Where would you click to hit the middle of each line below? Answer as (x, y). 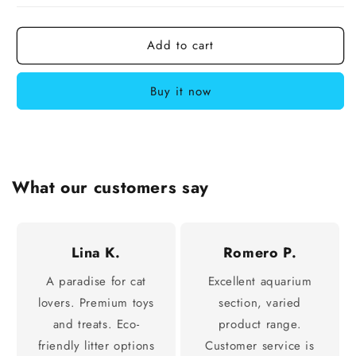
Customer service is (260, 345)
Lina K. (96, 252)
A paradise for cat (96, 281)
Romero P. (260, 252)
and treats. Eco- (96, 324)
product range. (260, 324)
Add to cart (180, 46)
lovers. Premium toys (96, 302)
